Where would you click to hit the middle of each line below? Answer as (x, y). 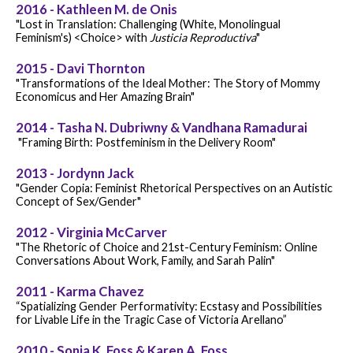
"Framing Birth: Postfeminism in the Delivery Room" (146, 142)
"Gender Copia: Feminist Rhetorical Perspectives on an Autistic (174, 188)
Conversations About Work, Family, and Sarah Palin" (145, 260)
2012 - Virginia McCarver (91, 232)
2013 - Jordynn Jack (75, 173)
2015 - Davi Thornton (80, 68)
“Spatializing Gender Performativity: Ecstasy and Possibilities (169, 306)
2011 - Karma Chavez (80, 291)
